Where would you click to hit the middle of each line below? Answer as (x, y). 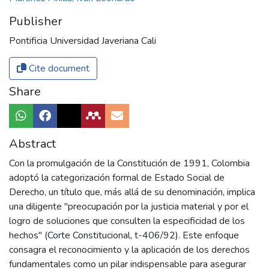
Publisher (36, 22)
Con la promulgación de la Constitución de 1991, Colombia (129, 164)
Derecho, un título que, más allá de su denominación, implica (132, 192)
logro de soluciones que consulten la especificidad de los (127, 221)
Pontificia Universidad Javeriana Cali (83, 41)
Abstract (32, 144)
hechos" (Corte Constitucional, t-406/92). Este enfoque (124, 236)
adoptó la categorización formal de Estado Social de (117, 178)
